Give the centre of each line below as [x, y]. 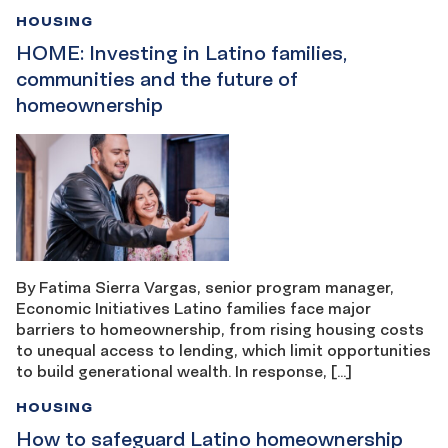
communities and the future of [156, 78]
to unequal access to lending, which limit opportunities [223, 350]
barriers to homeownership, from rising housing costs [220, 329]
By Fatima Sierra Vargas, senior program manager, [205, 287]
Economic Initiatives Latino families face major [193, 308]
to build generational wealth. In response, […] [184, 371]
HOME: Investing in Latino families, [181, 52]
